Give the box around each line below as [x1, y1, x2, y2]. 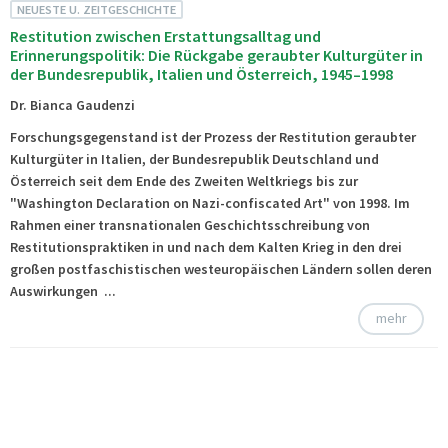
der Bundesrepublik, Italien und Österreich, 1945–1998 [10, 64, 393, 85]
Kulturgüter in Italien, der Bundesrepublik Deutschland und [10, 149, 379, 168]
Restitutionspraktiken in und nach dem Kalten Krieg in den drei [10, 237, 402, 256]
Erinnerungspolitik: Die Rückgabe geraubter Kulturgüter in [10, 45, 423, 66]
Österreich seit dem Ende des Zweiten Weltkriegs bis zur [10, 171, 358, 190]
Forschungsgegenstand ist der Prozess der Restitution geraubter [10, 127, 416, 146]
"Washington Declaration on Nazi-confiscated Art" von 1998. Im [10, 193, 410, 212]
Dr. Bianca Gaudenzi [10, 96, 135, 115]
